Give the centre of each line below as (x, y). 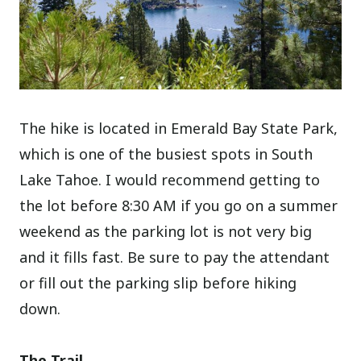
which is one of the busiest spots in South (166, 154)
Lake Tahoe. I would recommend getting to (170, 179)
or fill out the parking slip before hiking (158, 282)
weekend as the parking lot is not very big (166, 231)
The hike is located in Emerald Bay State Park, (179, 128)
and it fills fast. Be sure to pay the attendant (175, 257)
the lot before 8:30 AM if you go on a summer (179, 205)
